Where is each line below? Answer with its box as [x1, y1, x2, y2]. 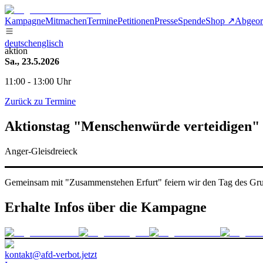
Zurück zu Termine [5, 96, 76, 106]
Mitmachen [45, 16, 87, 26]
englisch [33, 38, 63, 48]
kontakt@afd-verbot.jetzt [5, 249, 97, 259]
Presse [154, 16, 178, 26]
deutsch [5, 38, 33, 48]
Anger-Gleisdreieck [5, 146, 77, 156]
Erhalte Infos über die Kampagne [5, 199, 207, 215]
